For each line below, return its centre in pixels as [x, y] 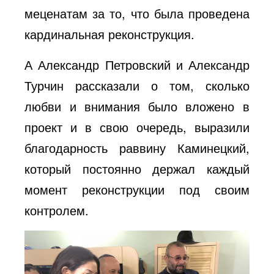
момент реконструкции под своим [137, 190]
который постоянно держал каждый [137, 169]
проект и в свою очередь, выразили [137, 127]
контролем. [57, 210]
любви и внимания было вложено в [137, 106]
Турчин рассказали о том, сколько [137, 86]
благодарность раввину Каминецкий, [137, 148]
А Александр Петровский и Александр [137, 65]
